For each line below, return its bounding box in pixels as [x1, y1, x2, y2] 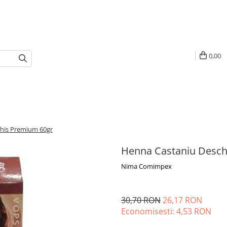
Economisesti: [121, 206, 176, 217]
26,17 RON [163, 195, 202, 206]
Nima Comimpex [121, 162, 172, 171]
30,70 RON [121, 195, 161, 206]
